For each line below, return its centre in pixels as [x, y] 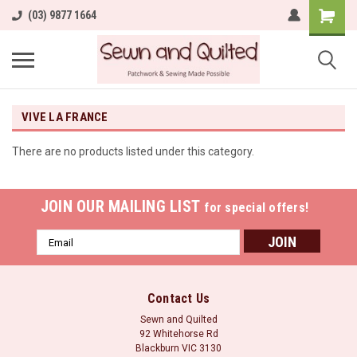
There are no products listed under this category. [133, 151]
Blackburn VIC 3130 [178, 348]
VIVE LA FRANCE [65, 117]
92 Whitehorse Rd [178, 334]
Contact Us [178, 298]
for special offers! [257, 208]
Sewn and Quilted [178, 320]
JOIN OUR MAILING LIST [122, 206]
